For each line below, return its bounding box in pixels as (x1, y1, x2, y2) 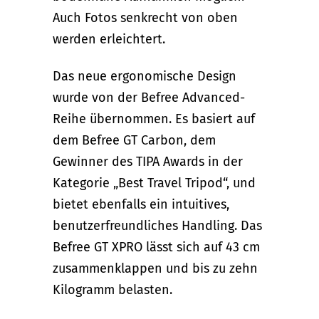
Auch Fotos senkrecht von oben (53, 10, 238, 26)
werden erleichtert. (53, 31, 165, 47)
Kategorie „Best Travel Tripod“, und (53, 175, 256, 191)
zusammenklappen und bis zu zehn (53, 261, 258, 276)
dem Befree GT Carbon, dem (53, 132, 216, 148)
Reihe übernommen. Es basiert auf (53, 111, 255, 127)
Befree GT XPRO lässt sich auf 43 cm (53, 239, 260, 255)
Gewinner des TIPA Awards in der (53, 154, 243, 169)
